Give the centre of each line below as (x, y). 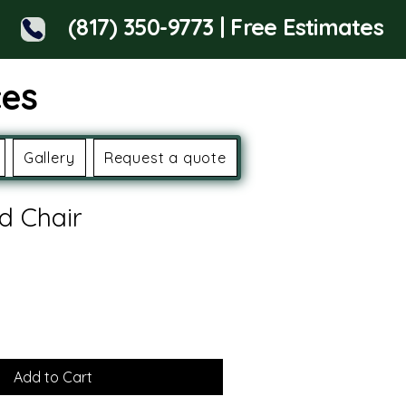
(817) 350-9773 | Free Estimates (226, 27)
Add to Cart (53, 377)
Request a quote (165, 158)
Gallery (49, 158)
